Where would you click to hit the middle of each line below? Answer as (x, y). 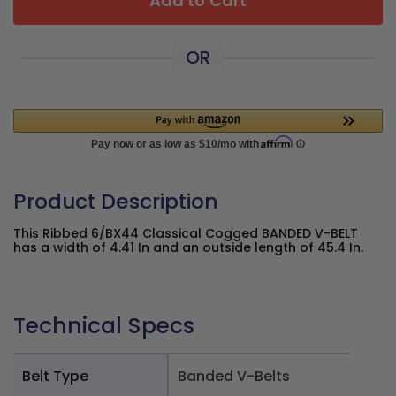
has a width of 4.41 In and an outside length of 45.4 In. (188, 247)
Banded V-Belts (234, 376)
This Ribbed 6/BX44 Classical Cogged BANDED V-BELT (186, 233)
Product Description (116, 201)
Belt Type (55, 376)
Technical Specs (104, 326)
